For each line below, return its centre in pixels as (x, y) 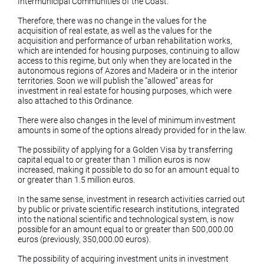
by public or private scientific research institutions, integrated (128, 209)
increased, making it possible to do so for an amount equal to (128, 170)
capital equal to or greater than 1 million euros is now (114, 160)
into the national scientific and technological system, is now (126, 219)
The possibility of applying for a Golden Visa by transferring (125, 150)
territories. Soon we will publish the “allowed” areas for (115, 81)
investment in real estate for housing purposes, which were (125, 91)
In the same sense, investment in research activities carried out (131, 199)
